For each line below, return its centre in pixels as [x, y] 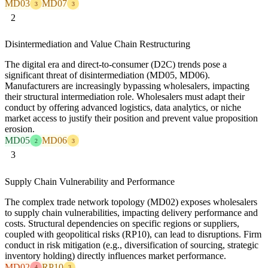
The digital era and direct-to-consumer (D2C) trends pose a [116, 65]
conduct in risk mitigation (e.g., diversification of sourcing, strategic [132, 245]
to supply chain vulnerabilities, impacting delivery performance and [131, 212]
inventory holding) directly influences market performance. [115, 255]
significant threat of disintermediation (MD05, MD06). [107, 75]
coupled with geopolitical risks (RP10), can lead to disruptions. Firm [133, 234]
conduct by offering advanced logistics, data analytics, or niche [123, 108]
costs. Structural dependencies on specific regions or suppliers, [122, 223]
